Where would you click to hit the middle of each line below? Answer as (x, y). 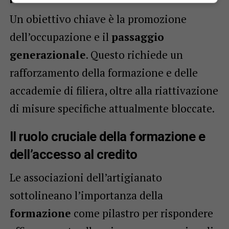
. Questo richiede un (134, 54)
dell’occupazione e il (60, 37)
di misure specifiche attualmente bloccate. (112, 108)
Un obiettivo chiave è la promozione (98, 19)
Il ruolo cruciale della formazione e (107, 136)
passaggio (138, 37)
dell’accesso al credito (73, 154)
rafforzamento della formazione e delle (104, 72)
